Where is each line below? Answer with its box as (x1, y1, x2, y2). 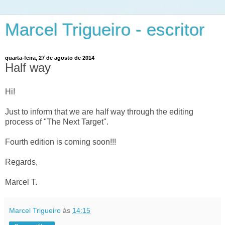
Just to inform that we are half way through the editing (5, 107, 193, 116)
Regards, (5, 157, 38, 166)
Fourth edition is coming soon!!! (5, 137, 116, 146)
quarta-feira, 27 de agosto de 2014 (5, 55, 94, 61)
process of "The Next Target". (5, 117, 108, 126)
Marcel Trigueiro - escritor (5, 20, 205, 39)
